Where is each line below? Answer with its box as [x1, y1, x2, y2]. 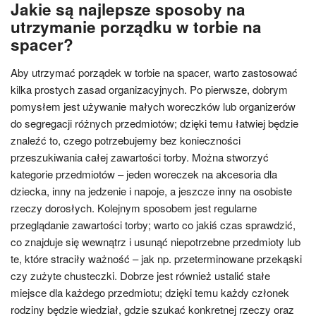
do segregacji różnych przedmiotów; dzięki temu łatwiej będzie [11, 116, 298, 130]
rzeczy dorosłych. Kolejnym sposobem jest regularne [11, 200, 257, 215]
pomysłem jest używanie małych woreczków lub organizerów [11, 99, 296, 114]
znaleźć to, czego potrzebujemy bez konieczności [11, 133, 241, 147]
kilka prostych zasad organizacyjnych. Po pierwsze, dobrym [11, 82, 288, 97]
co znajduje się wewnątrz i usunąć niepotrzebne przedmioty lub [11, 234, 300, 249]
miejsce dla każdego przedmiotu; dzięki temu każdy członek [11, 285, 289, 300]
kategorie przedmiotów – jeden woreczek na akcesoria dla [11, 166, 277, 181]
